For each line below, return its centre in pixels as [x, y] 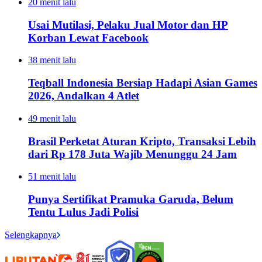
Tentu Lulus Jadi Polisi [83, 212]
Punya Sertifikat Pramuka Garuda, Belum [131, 199]
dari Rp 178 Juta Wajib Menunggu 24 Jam [132, 154]
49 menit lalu [52, 118]
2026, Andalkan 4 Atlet [84, 96]
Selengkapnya [31, 235]
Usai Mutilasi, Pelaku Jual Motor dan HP [128, 25]
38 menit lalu [52, 60]
